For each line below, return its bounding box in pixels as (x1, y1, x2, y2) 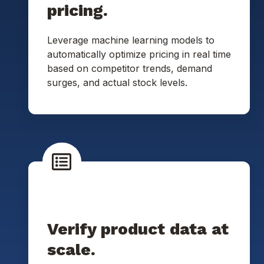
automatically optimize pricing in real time (47, 48, 231, 60)
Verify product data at (47, 219, 229, 239)
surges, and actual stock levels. (47, 76, 187, 88)
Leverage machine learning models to (47, 34, 214, 46)
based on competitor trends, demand (47, 62, 212, 74)
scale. (47, 240, 95, 260)
